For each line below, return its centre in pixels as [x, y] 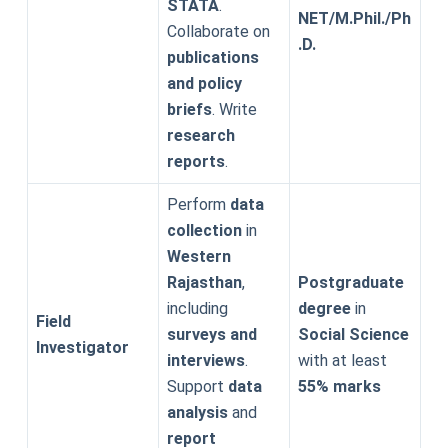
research [200, 135]
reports [195, 161]
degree [324, 308]
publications [212, 57]
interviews [205, 360]
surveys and [211, 334]
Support [197, 386]
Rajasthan [204, 282]
